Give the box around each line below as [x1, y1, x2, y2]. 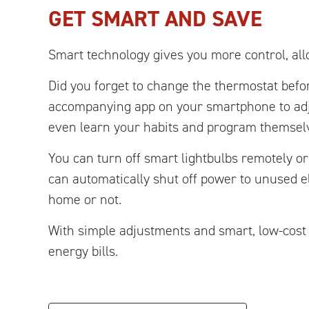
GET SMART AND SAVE [48, 3, 262, 33]
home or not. [48, 190, 121, 208]
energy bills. [48, 241, 118, 260]
